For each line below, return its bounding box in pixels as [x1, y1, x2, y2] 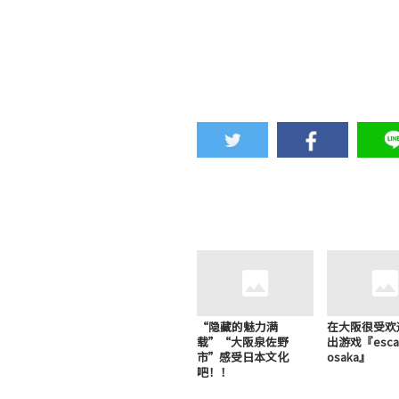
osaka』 [327, 347, 371, 365]
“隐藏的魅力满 [197, 317, 279, 335]
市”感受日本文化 [197, 347, 289, 365]
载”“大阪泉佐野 [197, 332, 289, 350]
